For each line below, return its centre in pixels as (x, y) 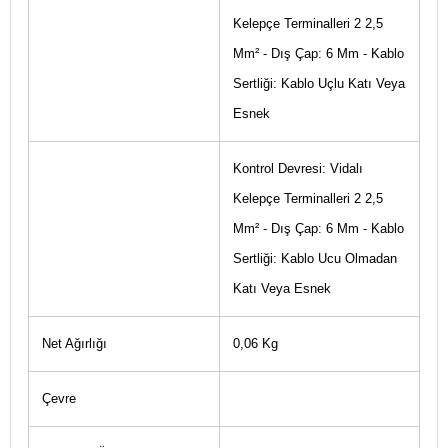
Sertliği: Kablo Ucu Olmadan (314, 258)
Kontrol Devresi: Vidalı (297, 168)
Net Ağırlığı (74, 343)
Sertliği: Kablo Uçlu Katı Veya (318, 83)
